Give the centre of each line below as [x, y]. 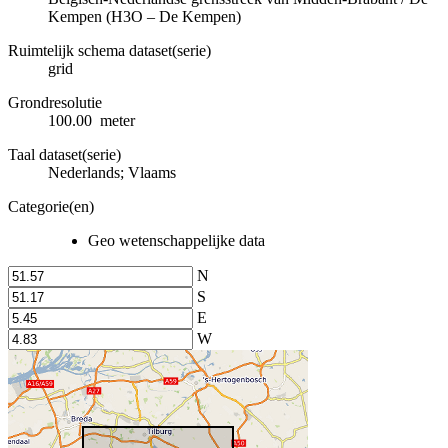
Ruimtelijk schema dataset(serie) [109, 50]
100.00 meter [91, 120]
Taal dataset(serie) [64, 154]
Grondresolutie [55, 102]
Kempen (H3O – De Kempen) [144, 16]
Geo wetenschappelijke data [176, 240]
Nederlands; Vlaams [112, 172]
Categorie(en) [51, 206]
